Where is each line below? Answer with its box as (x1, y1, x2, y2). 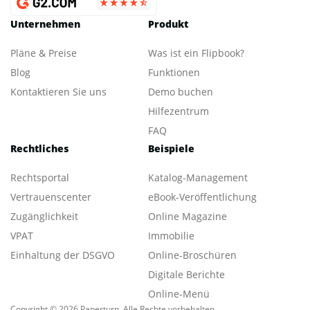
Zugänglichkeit (10, 210, 78, 224)
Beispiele (148, 142, 194, 156)
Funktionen (148, 66, 200, 80)
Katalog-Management (148, 171, 248, 185)
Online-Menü (148, 287, 210, 301)
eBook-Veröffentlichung (148, 190, 257, 204)
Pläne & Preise (10, 46, 77, 60)
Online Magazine (148, 210, 227, 224)
